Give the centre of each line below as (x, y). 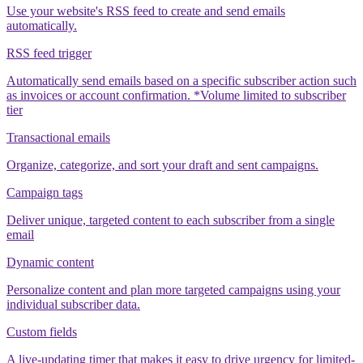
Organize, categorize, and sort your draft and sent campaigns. (162, 165)
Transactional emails (58, 138)
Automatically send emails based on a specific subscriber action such (181, 81)
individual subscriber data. (73, 305)
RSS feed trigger (49, 53)
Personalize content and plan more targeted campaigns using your (173, 290)
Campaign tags (45, 193)
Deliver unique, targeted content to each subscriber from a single (171, 220)
